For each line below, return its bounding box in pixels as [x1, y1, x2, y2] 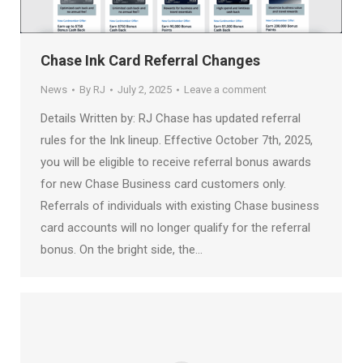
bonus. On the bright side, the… [41, 241, 203, 257]
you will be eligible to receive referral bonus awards [41, 154, 311, 169]
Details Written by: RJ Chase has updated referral [41, 110, 301, 126]
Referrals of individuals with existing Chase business [41, 198, 319, 213]
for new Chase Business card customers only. [41, 176, 286, 191]
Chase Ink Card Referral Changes [41, 51, 260, 69]
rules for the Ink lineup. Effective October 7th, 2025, [41, 132, 313, 147]
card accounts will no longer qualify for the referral [41, 220, 310, 235]
